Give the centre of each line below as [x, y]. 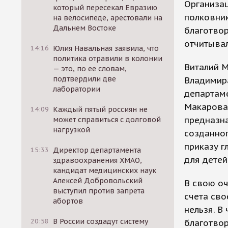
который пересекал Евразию [105, 8]
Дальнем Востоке [85, 28]
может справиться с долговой [107, 120]
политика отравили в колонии [108, 59]
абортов [68, 201]
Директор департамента [97, 150]
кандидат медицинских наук [105, 170]
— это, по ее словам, [90, 69]
